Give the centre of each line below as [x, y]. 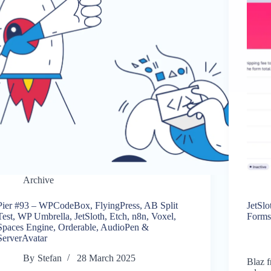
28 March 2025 [106, 258]
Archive [39, 180]
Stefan [49, 258]
